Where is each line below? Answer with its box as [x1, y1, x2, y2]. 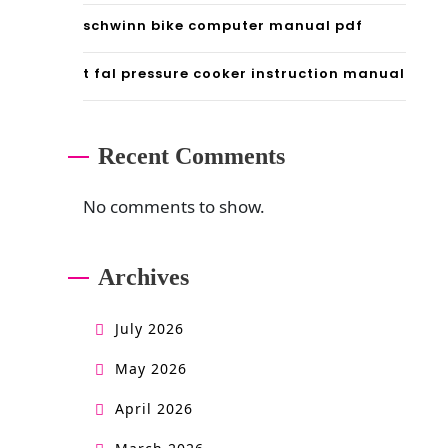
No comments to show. [82, 195, 265, 219]
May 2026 [114, 358, 187, 378]
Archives [97, 263, 189, 290]
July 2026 [114, 318, 184, 338]
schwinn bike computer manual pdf [82, 16, 363, 36]
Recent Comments [97, 143, 285, 170]
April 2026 [114, 398, 193, 418]
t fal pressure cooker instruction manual [82, 64, 405, 84]
